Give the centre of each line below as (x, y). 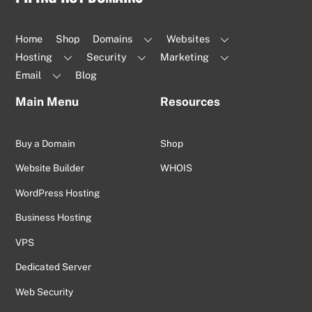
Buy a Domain (46, 143)
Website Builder (50, 168)
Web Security (45, 291)
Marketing (185, 56)
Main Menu (47, 102)
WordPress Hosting (58, 193)
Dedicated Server (54, 267)
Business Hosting (54, 218)
